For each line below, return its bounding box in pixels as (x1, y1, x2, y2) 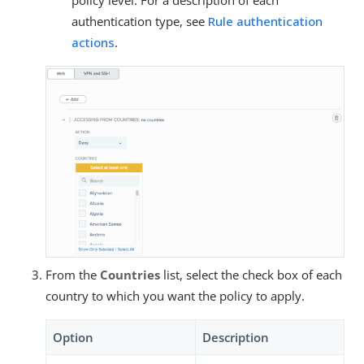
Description (202, 328, 269, 345)
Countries (100, 266, 160, 283)
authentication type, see (71, 12, 208, 29)
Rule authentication (208, 12, 323, 29)
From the (45, 266, 100, 283)
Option (53, 328, 93, 345)
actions (71, 33, 115, 50)
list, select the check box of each (160, 266, 342, 283)
